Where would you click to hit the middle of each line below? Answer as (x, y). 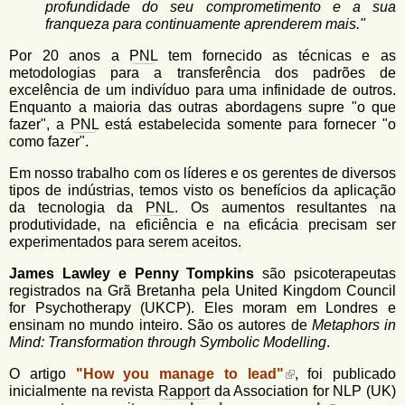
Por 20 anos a (70, 56)
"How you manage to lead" (179, 374)
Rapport (184, 391)
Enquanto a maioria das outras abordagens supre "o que (202, 107)
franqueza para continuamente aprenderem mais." (205, 24)
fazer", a (40, 124)
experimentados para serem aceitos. (125, 242)
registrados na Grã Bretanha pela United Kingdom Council (202, 291)
